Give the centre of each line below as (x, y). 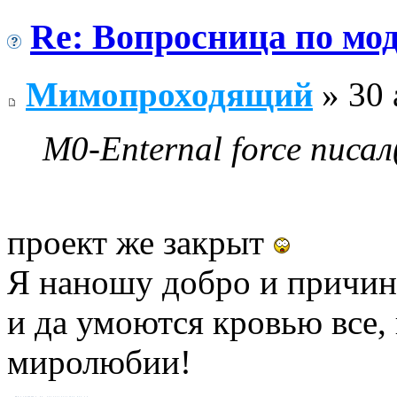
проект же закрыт (140, 242)
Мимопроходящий (169, 94)
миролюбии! (99, 362)
